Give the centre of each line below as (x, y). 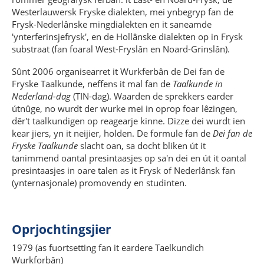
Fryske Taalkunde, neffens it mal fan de (92, 84)
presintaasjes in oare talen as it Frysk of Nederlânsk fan (123, 171)
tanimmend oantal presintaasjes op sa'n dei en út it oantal (129, 158)
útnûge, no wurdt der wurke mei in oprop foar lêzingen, (125, 109)
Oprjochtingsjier (62, 229)
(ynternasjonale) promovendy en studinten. (99, 183)
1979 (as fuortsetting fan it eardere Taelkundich (108, 247)
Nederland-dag (41, 96)
